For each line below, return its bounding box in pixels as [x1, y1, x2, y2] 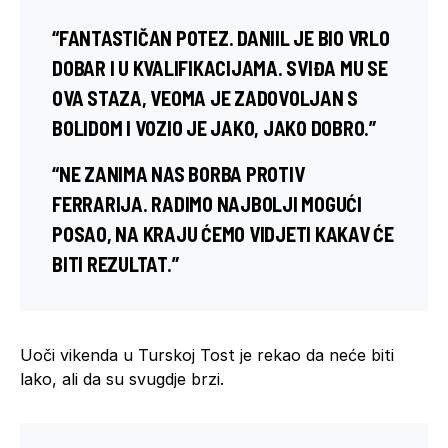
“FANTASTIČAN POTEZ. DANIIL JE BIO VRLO [52, 25, 390, 50]
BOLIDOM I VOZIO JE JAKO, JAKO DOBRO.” [52, 115, 376, 140]
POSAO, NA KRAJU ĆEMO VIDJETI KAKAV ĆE [52, 221, 394, 246]
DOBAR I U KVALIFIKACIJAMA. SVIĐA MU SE [52, 55, 388, 80]
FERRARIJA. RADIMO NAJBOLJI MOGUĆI [52, 191, 362, 216]
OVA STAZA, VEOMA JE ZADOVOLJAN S [52, 85, 358, 110]
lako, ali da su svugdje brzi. [20, 368, 224, 389]
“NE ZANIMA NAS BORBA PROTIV [52, 161, 305, 186]
